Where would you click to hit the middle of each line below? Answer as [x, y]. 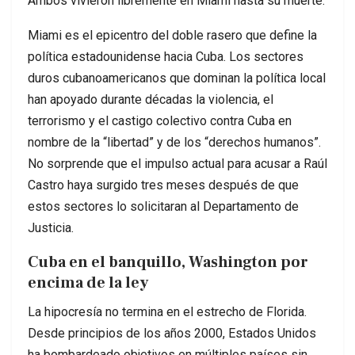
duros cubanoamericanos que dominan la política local [177, 78]
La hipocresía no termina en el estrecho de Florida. [167, 312]
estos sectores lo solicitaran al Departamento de [163, 207]
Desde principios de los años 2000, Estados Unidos [172, 334]
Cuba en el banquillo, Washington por [168, 263]
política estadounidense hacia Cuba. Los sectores [166, 57]
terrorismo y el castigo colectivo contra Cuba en [160, 121]
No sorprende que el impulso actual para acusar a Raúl [177, 164]
